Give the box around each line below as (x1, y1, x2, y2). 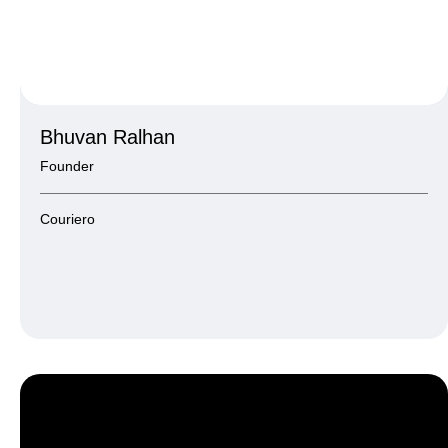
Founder (40, 157, 94, 174)
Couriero (40, 210, 95, 227)
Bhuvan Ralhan (40, 125, 175, 148)
